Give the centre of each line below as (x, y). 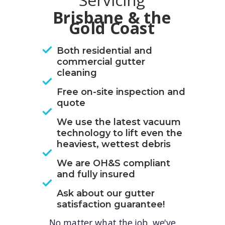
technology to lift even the (120, 133)
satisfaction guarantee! (111, 204)
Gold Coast (112, 28)
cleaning (77, 73)
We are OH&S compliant (114, 163)
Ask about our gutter (106, 193)
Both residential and (104, 51)
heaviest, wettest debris (114, 144)
